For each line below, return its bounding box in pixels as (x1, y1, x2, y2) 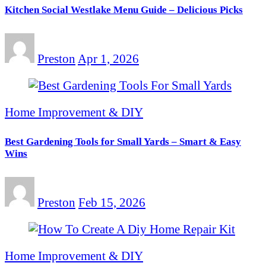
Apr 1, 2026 (78, 51, 139, 65)
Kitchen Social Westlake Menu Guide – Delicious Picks (5, 4, 243, 16)
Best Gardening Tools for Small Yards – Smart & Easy (5, 136, 241, 148)
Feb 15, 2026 (78, 195, 145, 210)
